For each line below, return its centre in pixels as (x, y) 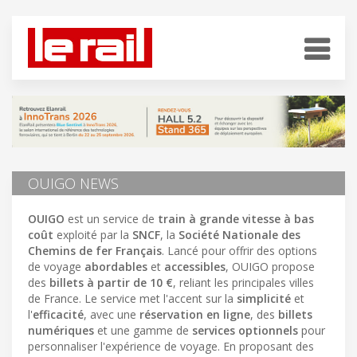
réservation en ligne (195, 314)
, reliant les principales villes (243, 282)
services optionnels (245, 330)
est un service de (111, 218)
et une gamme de (143, 330)
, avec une (112, 314)
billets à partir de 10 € (111, 282)
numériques (61, 330)
